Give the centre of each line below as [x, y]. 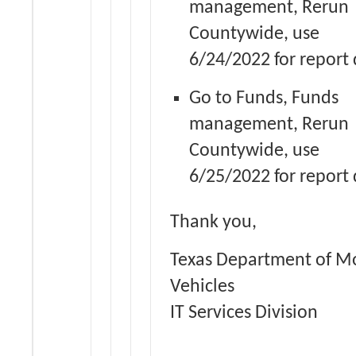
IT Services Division [244, 313]
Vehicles [202, 287]
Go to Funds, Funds [264, 99]
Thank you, [213, 222]
